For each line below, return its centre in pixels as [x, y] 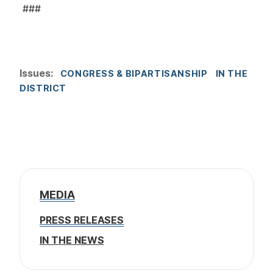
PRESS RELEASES [82, 220]
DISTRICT [43, 88]
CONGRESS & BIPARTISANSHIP [134, 73]
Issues [35, 73]
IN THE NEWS [72, 240]
